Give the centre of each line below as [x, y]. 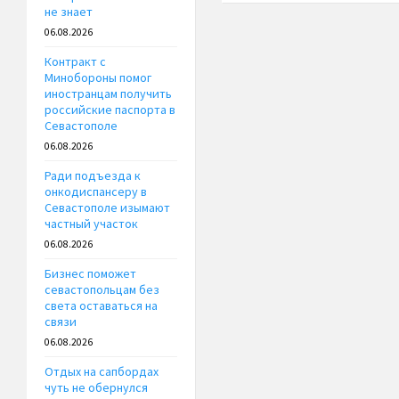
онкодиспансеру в [96, 192]
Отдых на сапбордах [102, 372]
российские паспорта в [110, 110]
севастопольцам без [102, 290]
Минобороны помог [98, 78]
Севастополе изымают [107, 208]
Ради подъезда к [93, 176]
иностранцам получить [108, 94]
